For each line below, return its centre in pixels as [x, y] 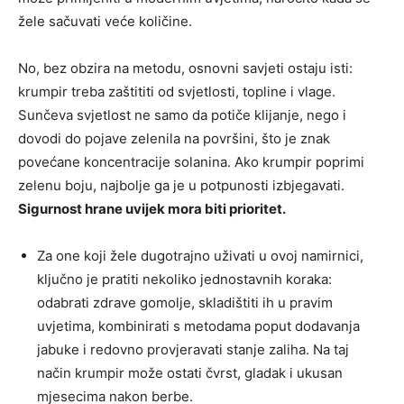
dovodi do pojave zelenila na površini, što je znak [174, 139]
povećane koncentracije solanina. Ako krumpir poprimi [191, 162]
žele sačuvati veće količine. [105, 22]
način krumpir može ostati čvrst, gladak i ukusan [190, 373]
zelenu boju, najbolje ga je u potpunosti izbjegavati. [181, 186]
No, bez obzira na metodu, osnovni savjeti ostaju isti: [185, 69]
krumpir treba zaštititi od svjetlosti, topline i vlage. [177, 92]
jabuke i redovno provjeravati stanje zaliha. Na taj [193, 350]
